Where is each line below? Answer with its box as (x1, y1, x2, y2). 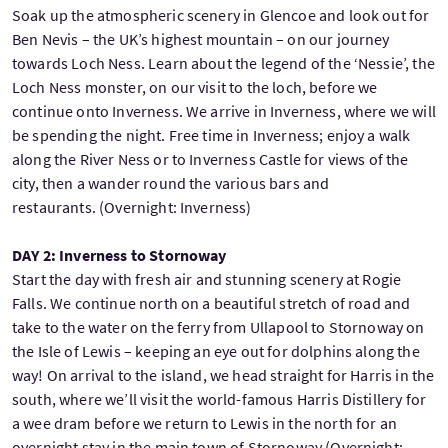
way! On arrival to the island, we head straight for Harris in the (12, 365, 435, 386)
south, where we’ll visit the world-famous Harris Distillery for (12, 389, 427, 410)
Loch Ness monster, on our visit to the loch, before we (12, 77, 378, 98)
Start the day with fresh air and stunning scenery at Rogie (12, 269, 402, 290)
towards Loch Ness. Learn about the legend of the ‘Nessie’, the (12, 53, 435, 74)
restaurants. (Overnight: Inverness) (12, 197, 252, 218)
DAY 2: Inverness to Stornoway (12, 245, 227, 266)
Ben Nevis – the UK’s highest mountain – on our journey (12, 29, 390, 50)
